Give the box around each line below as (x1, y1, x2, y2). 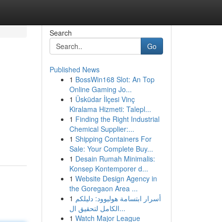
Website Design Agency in (75, 173, 157, 183)
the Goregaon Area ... (69, 183, 138, 193)
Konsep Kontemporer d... (69, 164, 148, 173)
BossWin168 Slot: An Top (75, 74, 155, 84)
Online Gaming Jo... (69, 84, 132, 94)
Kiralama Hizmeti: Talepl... (69, 104, 151, 114)
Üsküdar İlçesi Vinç (75, 94, 135, 104)
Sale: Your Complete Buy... (69, 144, 153, 154)
